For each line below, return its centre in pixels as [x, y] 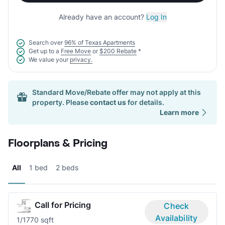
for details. [145, 102]
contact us [108, 102]
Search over [46, 43]
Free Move [76, 51]
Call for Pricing [63, 205]
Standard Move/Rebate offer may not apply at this [117, 92]
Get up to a [44, 51]
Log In [156, 17]
